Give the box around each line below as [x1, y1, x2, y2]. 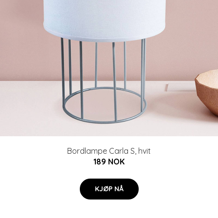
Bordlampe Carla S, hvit [67, 146, 151, 156]
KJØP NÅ [94, 184, 124, 193]
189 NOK [93, 157, 125, 166]
